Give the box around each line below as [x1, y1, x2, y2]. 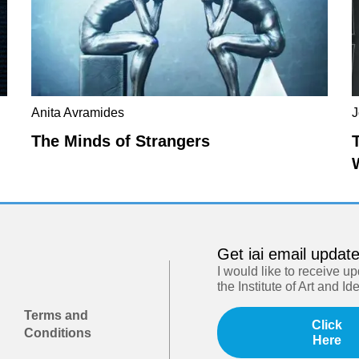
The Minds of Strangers [31, 131, 210, 150]
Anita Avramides [31, 105, 124, 119]
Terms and [24, 309, 89, 323]
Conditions [24, 326, 92, 341]
